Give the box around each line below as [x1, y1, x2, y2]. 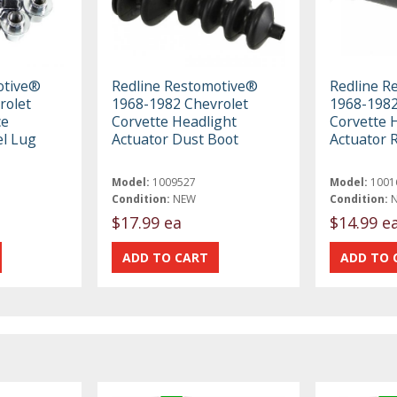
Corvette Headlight [112, 111, 237, 131]
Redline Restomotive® [112, 75, 259, 96]
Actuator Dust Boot [112, 128, 239, 149]
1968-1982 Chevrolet [112, 93, 249, 113]
